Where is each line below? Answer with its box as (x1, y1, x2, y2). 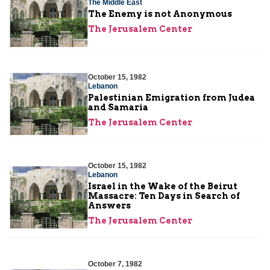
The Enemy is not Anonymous (88, 9, 232, 19)
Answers (88, 200, 131, 210)
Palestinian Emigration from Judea (88, 92, 255, 102)
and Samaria (88, 102, 148, 112)
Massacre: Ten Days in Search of (88, 190, 240, 201)
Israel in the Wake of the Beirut (88, 181, 237, 191)
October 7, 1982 (88, 259, 142, 268)
